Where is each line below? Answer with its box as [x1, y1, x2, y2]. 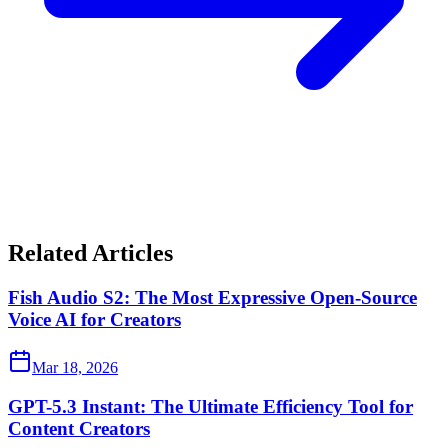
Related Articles [8, 239, 173, 266]
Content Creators [8, 417, 150, 439]
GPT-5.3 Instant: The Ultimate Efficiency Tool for [8, 395, 413, 417]
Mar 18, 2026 [32, 359, 118, 377]
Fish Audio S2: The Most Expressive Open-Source [8, 286, 417, 308]
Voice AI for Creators [8, 308, 181, 330]
